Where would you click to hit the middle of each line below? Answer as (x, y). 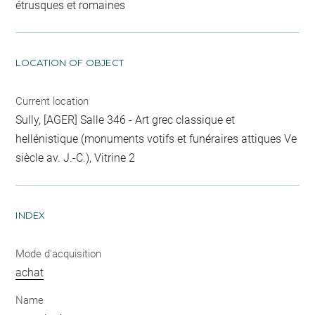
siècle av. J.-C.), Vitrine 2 (76, 157)
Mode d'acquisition (59, 253)
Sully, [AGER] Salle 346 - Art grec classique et (126, 120)
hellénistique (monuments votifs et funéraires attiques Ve (156, 139)
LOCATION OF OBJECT (70, 62)
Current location (52, 101)
